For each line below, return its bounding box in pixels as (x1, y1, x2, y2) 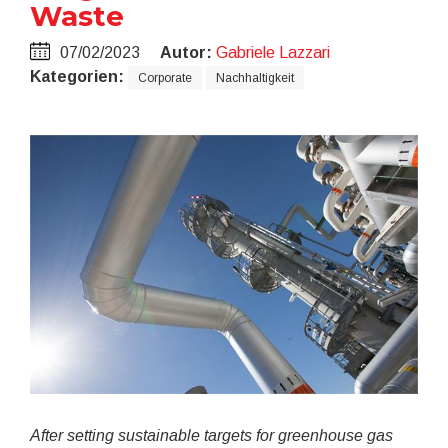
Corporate (138, 71, 192, 85)
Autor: (160, 44, 212, 61)
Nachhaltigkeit (216, 71, 294, 85)
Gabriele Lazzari (216, 44, 330, 61)
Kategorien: (30, 68, 124, 85)
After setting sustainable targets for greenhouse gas (30, 426, 393, 444)
